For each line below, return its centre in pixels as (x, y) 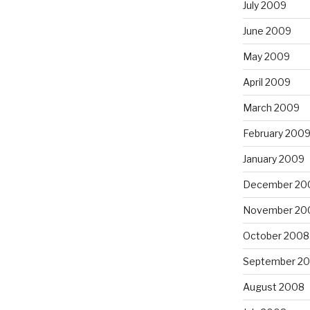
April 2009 (266, 82)
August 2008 (273, 286)
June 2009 (267, 30)
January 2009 (273, 158)
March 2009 (271, 107)
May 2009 (266, 56)
